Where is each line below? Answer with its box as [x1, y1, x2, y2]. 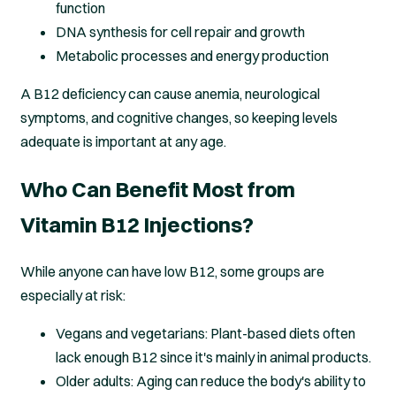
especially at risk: [20, 286, 126, 305]
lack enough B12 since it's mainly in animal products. [56, 348, 371, 367]
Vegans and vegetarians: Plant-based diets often [56, 324, 355, 343]
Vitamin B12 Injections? [20, 211, 254, 239]
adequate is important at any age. [20, 133, 226, 151]
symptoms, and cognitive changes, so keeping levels [20, 109, 338, 127]
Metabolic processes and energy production [56, 47, 329, 65]
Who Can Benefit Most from [20, 176, 295, 203]
